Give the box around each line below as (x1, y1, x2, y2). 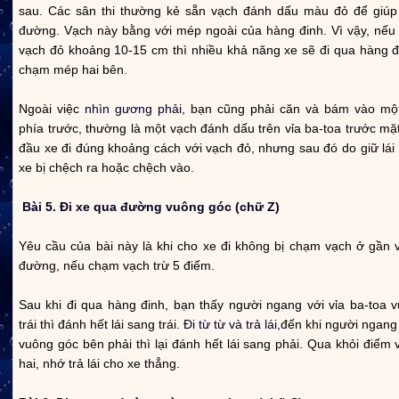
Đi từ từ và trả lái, (183, 316, 281, 331)
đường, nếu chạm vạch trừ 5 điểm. (19, 257, 215, 273)
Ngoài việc (19, 101, 85, 116)
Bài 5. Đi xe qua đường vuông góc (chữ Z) (19, 199, 280, 214)
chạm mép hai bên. (19, 61, 127, 77)
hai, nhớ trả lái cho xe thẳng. (19, 355, 180, 370)
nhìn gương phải (85, 101, 182, 116)
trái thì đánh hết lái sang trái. (19, 316, 183, 331)
